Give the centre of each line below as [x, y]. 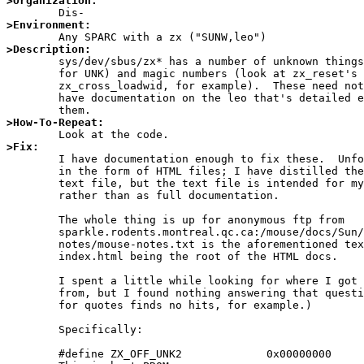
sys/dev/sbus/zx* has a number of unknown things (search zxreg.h [32, 62]
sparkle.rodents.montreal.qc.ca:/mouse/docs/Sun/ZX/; [32, 232]
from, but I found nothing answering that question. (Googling [32, 293]
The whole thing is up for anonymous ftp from [32, 220]
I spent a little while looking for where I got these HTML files [32, 281]
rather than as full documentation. [32, 196]
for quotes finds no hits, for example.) [32, 305]
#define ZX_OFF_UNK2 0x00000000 [32, 354]
